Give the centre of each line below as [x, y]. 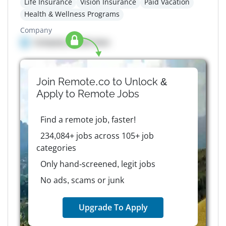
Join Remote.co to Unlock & [102, 82]
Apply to [57, 94]
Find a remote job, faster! [88, 120]
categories [56, 148]
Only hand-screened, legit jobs [98, 164]
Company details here [71, 42]
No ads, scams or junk [82, 180]
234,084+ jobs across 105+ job [97, 136]
